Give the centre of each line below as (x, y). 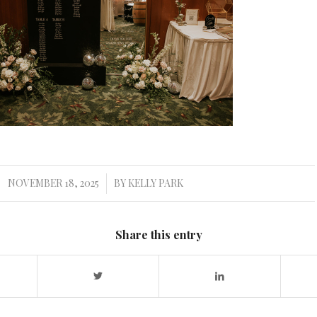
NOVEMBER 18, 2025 (53, 183)
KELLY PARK (155, 183)
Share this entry (158, 235)
